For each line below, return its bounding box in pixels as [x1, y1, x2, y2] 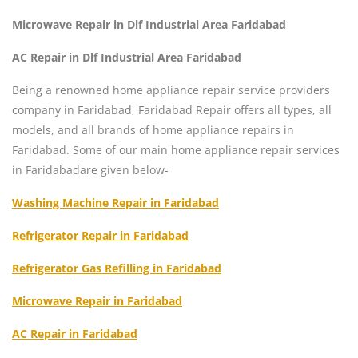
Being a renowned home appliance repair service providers [12, 82, 330, 97]
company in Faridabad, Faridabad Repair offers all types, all [12, 101, 332, 117]
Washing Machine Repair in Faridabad [12, 194, 219, 210]
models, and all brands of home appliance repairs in [12, 121, 294, 137]
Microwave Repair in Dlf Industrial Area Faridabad [12, 16, 286, 32]
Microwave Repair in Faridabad [12, 292, 182, 308]
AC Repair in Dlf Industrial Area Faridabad [12, 49, 241, 65]
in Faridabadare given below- [12, 161, 169, 177]
